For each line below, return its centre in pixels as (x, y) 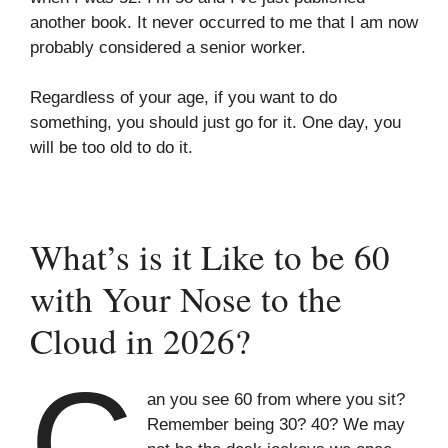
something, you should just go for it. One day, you (215, 122)
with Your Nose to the (186, 298)
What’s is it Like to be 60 (210, 256)
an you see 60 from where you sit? (276, 399)
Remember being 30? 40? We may (276, 424)
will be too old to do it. (111, 147)
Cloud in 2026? (140, 340)
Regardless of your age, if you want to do (183, 97)
